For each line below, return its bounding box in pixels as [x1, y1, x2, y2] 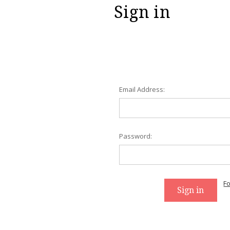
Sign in [114, 2, 170, 22]
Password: [119, 131, 152, 141]
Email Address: [119, 84, 165, 94]
